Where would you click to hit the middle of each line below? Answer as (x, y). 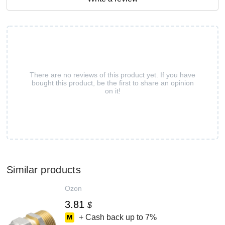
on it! (113, 91)
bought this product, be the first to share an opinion (113, 83)
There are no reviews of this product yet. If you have (113, 75)
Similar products (44, 170)
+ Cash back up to (111, 217)
